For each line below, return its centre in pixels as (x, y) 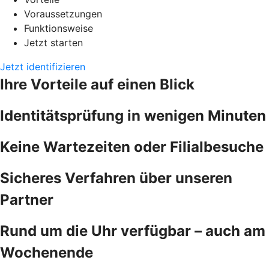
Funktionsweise (59, 28)
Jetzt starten (53, 42)
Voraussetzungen (63, 14)
